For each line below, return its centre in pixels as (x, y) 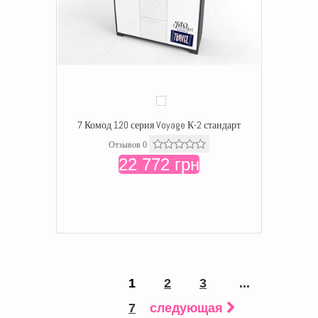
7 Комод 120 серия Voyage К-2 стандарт (159, 125)
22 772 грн (159, 164)
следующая (186, 308)
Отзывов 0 (128, 145)
